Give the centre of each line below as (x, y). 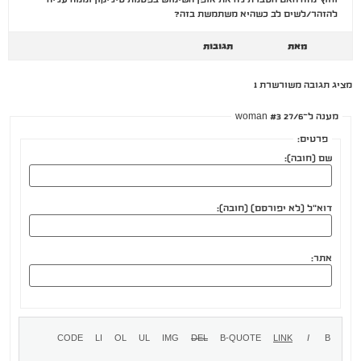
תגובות (218, 46)
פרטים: (313, 139)
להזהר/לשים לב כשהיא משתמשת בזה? (256, 14)
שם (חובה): (308, 158)
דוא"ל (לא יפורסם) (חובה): (274, 208)
